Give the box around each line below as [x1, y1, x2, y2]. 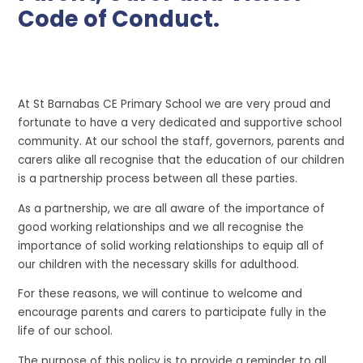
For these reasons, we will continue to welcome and [18, 286, 303, 302]
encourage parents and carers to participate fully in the [18, 305, 327, 321]
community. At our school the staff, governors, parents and [18, 134, 345, 150]
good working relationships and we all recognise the [18, 219, 305, 235]
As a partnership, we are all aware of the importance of [18, 200, 326, 216]
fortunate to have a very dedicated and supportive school [18, 115, 343, 131]
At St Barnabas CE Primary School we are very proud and [18, 96, 331, 113]
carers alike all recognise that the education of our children [18, 152, 345, 169]
